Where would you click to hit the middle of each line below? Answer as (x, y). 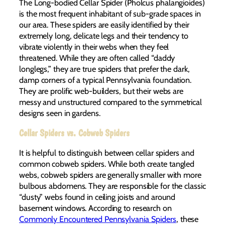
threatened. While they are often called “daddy (97, 58)
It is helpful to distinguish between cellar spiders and (107, 153)
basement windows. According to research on (95, 208)
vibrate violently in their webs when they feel (94, 47)
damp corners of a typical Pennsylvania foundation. (105, 80)
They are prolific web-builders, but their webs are (101, 91)
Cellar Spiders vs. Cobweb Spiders (74, 133)
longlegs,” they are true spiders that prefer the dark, (104, 69)
